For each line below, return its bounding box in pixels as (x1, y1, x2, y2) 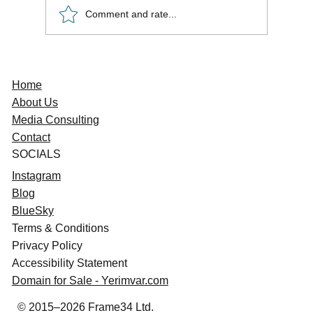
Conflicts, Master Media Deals (68, 73, 245, 89)
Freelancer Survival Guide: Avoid (68, 58, 256, 74)
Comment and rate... (85, 8, 177, 20)
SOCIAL (11, 148, 53, 161)
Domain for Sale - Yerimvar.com (11, 275, 168, 287)
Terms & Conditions (11, 222, 109, 235)
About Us (11, 96, 58, 108)
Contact (11, 131, 50, 143)
